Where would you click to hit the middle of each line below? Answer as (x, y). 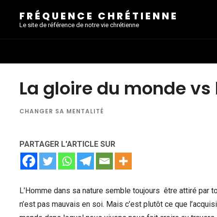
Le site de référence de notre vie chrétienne (79, 25)
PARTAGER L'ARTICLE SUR (67, 144)
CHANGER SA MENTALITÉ (62, 111)
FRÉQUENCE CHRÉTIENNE (99, 16)
